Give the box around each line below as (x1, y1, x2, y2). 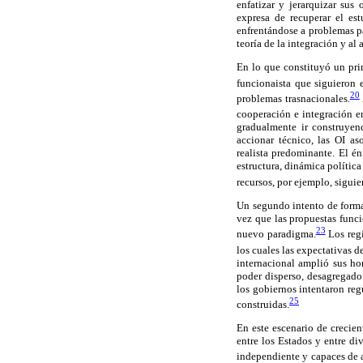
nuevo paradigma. (237, 228, 316, 241)
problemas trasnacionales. (237, 92, 350, 105)
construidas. (237, 297, 289, 310)
